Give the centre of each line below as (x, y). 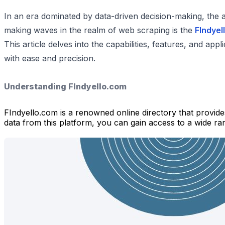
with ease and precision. (50, 58)
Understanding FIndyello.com (65, 86)
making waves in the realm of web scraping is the (99, 30)
